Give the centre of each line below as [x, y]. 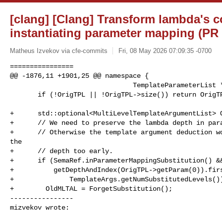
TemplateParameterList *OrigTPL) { [71, 85]
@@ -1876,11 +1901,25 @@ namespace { [79, 76]
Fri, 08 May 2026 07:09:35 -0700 [165, 51]
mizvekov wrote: [40, 207]
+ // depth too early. [61, 151]
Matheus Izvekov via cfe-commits [59, 51]
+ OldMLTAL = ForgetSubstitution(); [91, 189]
